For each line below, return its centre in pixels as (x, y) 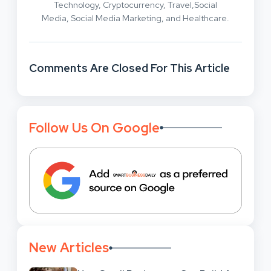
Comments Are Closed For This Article (129, 68)
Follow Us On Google (94, 128)
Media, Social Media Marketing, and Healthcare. (135, 18)
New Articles (69, 248)
